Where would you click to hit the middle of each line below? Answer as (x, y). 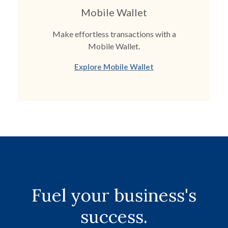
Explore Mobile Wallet (114, 67)
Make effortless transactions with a (114, 34)
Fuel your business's (114, 195)
